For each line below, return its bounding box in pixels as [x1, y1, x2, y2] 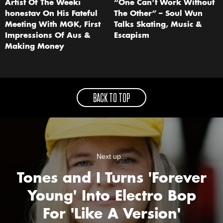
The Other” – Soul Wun [114, 10, 203, 18]
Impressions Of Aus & [5, 32, 91, 40]
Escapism [114, 32, 149, 40]
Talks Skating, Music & [114, 21, 202, 29]
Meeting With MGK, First [5, 21, 101, 29]
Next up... [96, 152, 127, 161]
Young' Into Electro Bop [27, 190, 196, 205]
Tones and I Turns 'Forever [16, 172, 207, 187]
